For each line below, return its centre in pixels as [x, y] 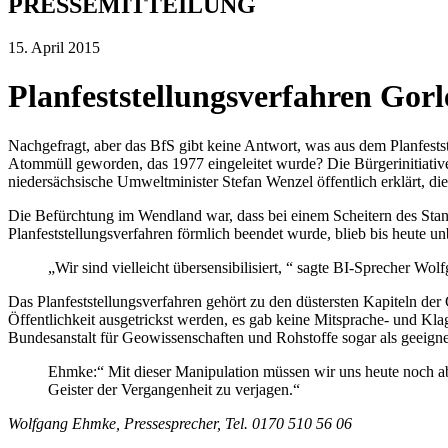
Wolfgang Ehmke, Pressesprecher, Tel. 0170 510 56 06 [180, 423]
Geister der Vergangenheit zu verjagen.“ [174, 389]
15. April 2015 [54, 47]
